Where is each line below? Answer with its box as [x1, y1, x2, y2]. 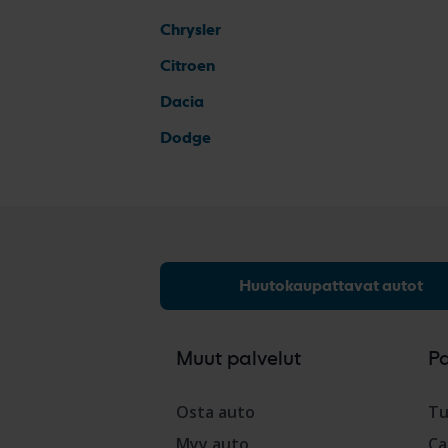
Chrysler [160, 20, 221, 39]
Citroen [160, 56, 215, 75]
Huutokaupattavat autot [238, 276, 423, 295]
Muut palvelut [176, 346, 301, 370]
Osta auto [176, 401, 255, 423]
